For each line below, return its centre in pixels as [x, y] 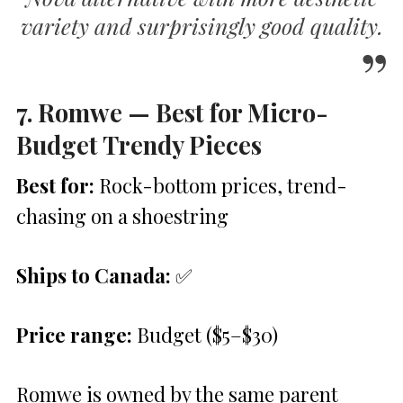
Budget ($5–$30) [205, 334]
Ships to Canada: [94, 275]
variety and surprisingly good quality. [201, 25]
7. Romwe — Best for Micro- [172, 112]
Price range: [74, 334]
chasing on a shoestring [122, 215]
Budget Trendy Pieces [139, 144]
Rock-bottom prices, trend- [221, 185]
